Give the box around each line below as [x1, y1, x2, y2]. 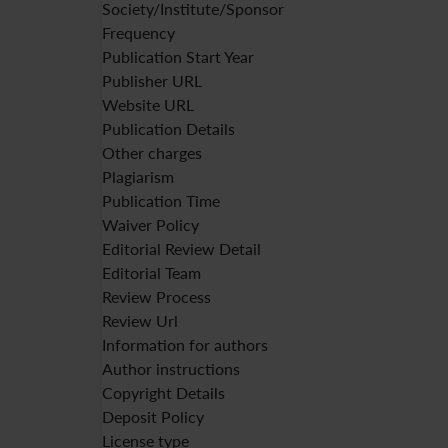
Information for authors [102, 335, 268, 354]
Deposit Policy [102, 407, 204, 426]
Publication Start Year [102, 47, 254, 66]
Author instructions [102, 359, 240, 378]
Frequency [102, 23, 175, 42]
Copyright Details [102, 383, 225, 402]
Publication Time [102, 191, 220, 210]
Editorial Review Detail [102, 239, 261, 258]
